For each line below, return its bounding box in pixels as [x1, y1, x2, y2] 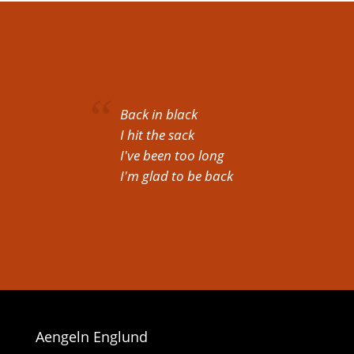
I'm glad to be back [120, 167, 234, 186]
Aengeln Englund [35, 326, 148, 346]
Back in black [120, 105, 198, 124]
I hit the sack [120, 126, 195, 145]
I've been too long [120, 146, 225, 165]
